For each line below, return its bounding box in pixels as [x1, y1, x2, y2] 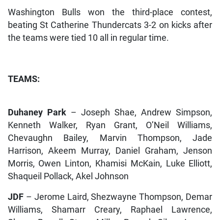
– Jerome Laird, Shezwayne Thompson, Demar [23, 192, 213, 202]
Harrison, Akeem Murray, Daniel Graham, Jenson [7, 145, 213, 156]
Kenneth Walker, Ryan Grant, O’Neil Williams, [7, 120, 213, 130]
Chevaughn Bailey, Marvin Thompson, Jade [7, 133, 213, 143]
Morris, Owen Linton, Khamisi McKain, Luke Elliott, [7, 158, 213, 168]
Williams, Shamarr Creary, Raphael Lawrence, [7, 204, 213, 215]
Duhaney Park [7, 107, 66, 117]
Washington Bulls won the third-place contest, [7, 7, 213, 17]
